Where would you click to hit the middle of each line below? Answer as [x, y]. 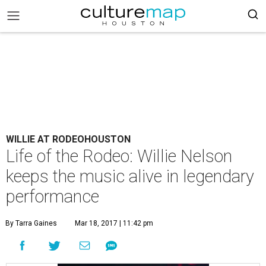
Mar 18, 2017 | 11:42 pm [114, 223]
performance [53, 197]
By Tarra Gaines [31, 223]
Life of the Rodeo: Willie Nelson [119, 156]
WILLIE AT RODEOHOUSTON [68, 139]
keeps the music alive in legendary [130, 176]
